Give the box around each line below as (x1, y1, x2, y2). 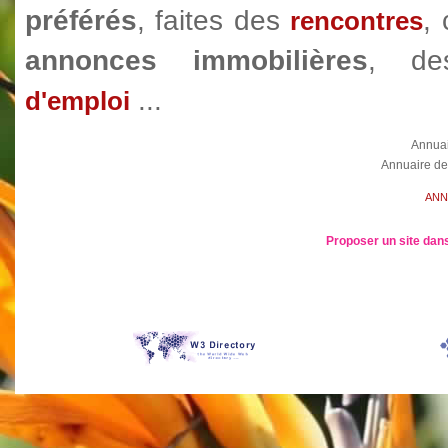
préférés (25, 5, 137, 36)
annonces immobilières (25, 45, 368, 76)
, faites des (137, 5, 291, 36)
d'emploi (25, 87, 130, 115)
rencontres (290, 7, 424, 35)
